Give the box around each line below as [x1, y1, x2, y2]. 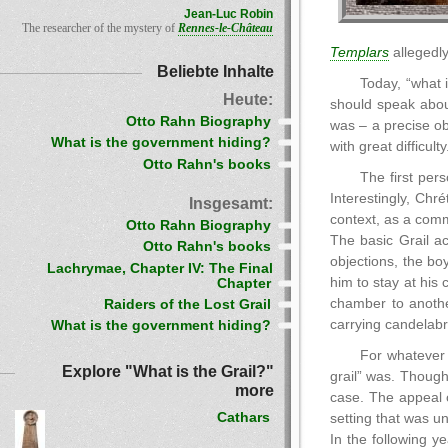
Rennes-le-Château [178, 21, 273, 35]
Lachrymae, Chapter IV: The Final [47, 260, 273, 276]
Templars [330, 45, 389, 60]
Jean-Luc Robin [184, 7, 273, 21]
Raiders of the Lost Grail [104, 296, 271, 312]
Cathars [217, 410, 270, 426]
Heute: [223, 91, 273, 108]
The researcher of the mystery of [22, 21, 178, 35]
